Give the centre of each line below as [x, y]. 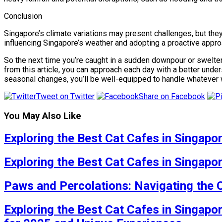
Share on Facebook [172, 97]
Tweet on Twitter [65, 97]
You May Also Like [43, 116]
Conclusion [23, 16]
